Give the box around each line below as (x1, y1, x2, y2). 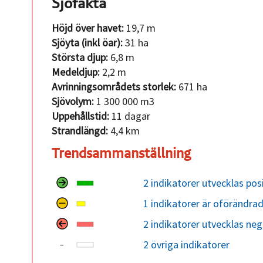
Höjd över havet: (52, 21, 124, 35)
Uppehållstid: (52, 109, 110, 123)
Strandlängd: (52, 124, 109, 138)
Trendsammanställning (52, 144, 191, 163)
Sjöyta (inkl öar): (52, 36, 123, 50)
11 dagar (109, 109, 151, 123)
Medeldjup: (52, 65, 100, 79)
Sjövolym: (52, 95, 95, 109)
